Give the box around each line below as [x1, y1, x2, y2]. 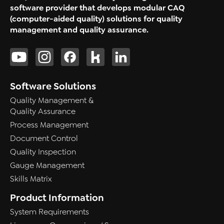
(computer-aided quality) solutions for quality [10, 14, 182, 24]
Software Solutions [10, 80, 96, 92]
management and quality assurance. [10, 25, 148, 35]
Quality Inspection [10, 147, 76, 157]
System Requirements [10, 207, 89, 217]
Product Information [10, 192, 104, 204]
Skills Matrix [10, 174, 52, 184]
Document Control [10, 134, 78, 143]
